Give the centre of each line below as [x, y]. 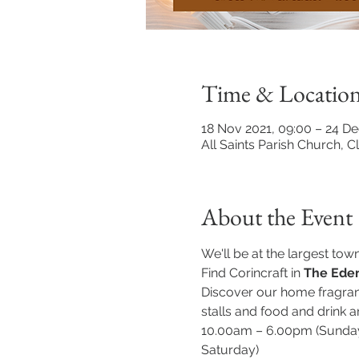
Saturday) [230, 350]
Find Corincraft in [252, 273]
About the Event [276, 217]
